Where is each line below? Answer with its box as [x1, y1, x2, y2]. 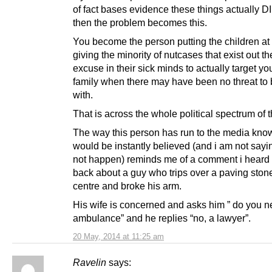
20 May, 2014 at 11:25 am [73, 232, 164, 242]
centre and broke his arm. [73, 180, 182, 192]
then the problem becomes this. [73, 16, 207, 28]
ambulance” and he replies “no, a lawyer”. [73, 212, 251, 224]
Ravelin [73, 257, 106, 268]
